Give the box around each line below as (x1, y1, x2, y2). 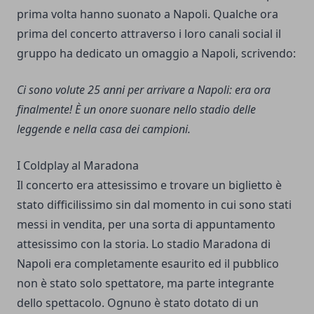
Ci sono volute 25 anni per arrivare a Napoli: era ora (17, 82, 271, 98)
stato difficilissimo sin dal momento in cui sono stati (17, 197, 292, 213)
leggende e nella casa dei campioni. (17, 121, 193, 137)
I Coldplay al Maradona (17, 158, 139, 174)
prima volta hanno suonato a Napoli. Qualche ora (17, 6, 278, 22)
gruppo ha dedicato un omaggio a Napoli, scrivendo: (17, 46, 296, 62)
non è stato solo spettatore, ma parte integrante (17, 275, 274, 292)
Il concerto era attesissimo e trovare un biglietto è (17, 177, 282, 193)
